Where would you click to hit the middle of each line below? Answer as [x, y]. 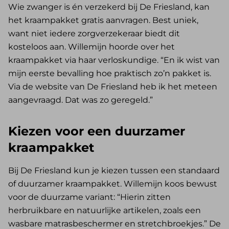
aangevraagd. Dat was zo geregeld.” [81, 100]
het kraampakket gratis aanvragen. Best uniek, [103, 20]
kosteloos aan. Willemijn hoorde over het [91, 47]
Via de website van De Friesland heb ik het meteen [113, 87]
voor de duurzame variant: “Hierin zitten [89, 197]
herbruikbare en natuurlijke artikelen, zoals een [105, 211]
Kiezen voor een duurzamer [97, 131]
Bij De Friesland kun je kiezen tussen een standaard [114, 171]
